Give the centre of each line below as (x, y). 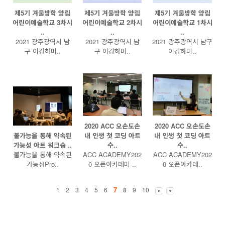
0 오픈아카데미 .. (112, 164)
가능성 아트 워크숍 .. (42, 145)
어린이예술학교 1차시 (182, 22)
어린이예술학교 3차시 (42, 22)
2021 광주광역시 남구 (182, 41)
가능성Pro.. (42, 164)
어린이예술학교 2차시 (112, 22)
